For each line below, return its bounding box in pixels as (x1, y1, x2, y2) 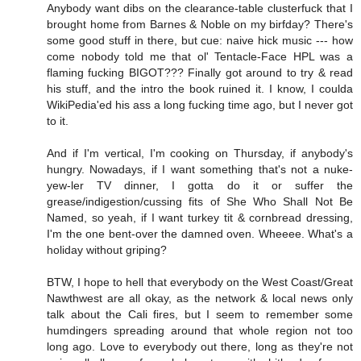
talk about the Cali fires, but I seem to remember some (47, 308, 353, 322)
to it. (47, 114, 68, 128)
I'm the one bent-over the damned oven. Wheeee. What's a (47, 227, 353, 241)
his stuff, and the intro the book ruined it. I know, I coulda (47, 82, 353, 96)
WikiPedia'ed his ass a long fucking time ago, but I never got (47, 98, 353, 112)
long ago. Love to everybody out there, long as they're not (47, 340, 353, 354)
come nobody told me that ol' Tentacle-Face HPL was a (47, 50, 353, 64)
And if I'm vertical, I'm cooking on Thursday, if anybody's (47, 147, 353, 160)
